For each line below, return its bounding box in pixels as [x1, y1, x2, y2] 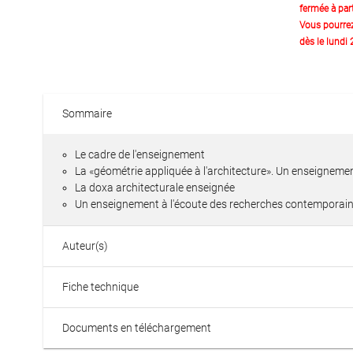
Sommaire [62, 107, 112, 120]
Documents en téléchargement [62, 321, 211, 334]
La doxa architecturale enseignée [75, 181, 235, 194]
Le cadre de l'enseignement [75, 148, 205, 161]
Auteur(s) [62, 240, 108, 252]
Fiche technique [62, 281, 139, 293]
